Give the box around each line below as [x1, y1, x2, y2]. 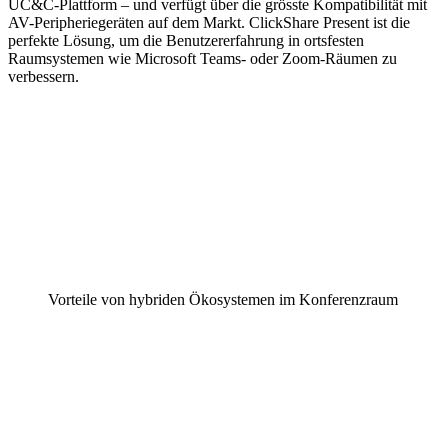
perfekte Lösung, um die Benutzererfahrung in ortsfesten [8, 31, 364, 49]
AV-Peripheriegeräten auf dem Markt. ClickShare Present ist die [8, 13, 410, 31]
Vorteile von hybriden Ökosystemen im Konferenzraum [48, 290, 398, 308]
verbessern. [8, 67, 79, 85]
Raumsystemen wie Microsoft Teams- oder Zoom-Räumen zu [8, 49, 397, 67]
